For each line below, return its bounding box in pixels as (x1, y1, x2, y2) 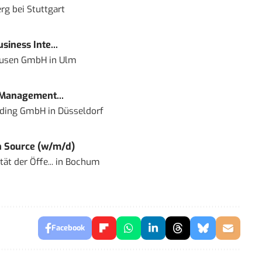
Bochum (65, 156, 100, 168)
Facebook (51, 223, 85, 233)
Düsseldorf (57, 105, 104, 118)
